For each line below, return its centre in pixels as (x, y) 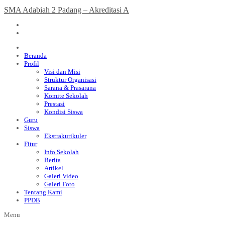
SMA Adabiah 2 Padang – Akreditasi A (67, 10)
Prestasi (54, 103)
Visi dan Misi (62, 71)
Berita (52, 160)
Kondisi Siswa (64, 111)
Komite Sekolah (66, 95)
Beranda (35, 55)
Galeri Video (61, 176)
